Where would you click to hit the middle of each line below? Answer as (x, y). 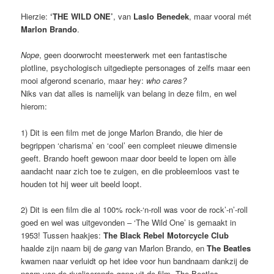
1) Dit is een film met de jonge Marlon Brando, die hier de (122, 132)
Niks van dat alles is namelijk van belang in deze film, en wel (129, 94)
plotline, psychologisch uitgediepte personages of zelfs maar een (136, 68)
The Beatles (229, 248)
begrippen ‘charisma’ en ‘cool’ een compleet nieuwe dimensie (129, 145)
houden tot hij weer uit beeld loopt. (82, 183)
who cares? (167, 81)
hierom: (34, 106)
